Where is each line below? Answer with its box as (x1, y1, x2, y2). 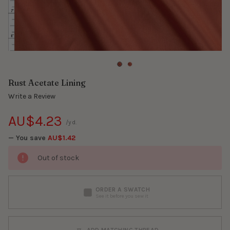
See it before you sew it (95, 193, 148, 199)
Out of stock (37, 154, 79, 163)
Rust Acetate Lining (8, 77, 86, 88)
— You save (8, 133, 46, 143)
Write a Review (8, 92, 55, 101)
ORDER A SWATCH (95, 185, 150, 193)
